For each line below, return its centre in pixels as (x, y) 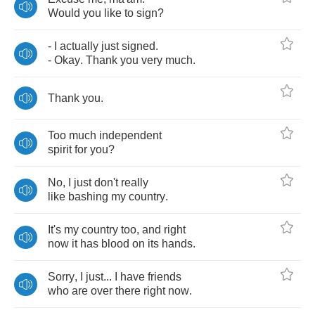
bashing (88, 197)
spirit (60, 149)
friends (165, 277)
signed (139, 46)
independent (130, 135)
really (135, 182)
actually (79, 46)
